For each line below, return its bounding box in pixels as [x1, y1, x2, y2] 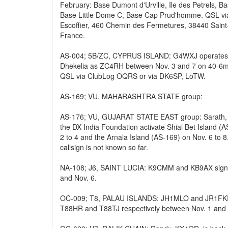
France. [60, 30, 85, 40]
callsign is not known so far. [60, 142, 148, 152]
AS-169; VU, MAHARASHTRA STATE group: [60, 91, 203, 101]
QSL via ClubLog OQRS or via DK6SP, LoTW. [60, 71, 206, 81]
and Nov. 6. [60, 173, 97, 183]
